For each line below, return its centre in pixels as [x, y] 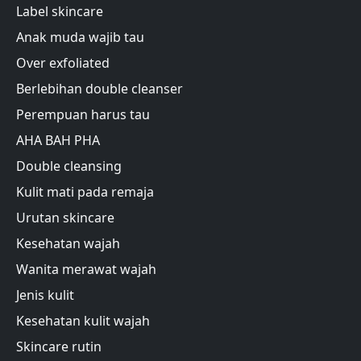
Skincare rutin [59, 346]
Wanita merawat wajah [86, 269]
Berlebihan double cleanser [100, 88]
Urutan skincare [65, 217]
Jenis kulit [45, 295]
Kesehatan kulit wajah [83, 320]
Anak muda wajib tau [80, 37]
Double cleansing [69, 166]
